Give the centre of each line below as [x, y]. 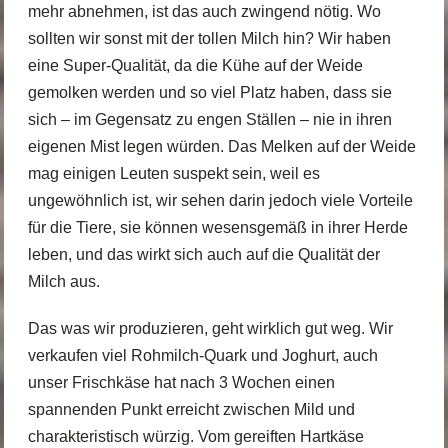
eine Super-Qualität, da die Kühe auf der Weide [195, 66]
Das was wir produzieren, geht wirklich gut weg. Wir [210, 328]
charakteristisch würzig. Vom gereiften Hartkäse [195, 436]
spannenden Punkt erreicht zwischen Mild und [191, 409]
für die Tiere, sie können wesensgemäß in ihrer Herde [217, 228]
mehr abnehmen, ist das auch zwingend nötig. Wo [204, 12]
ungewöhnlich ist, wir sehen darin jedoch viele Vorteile [220, 201]
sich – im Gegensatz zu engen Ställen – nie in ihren [209, 120]
